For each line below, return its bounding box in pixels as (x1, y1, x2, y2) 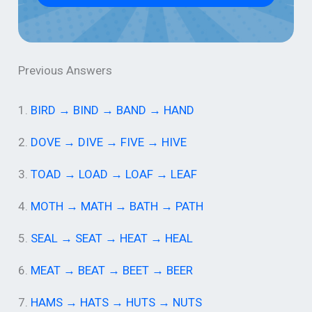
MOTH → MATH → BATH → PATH (31, 199, 204, 214)
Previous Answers (18, 63, 113, 77)
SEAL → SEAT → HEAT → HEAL (31, 231, 194, 246)
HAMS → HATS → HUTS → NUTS (31, 295, 203, 310)
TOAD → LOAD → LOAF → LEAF (31, 167, 198, 182)
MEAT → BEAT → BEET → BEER (31, 263, 194, 278)
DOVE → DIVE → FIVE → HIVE (31, 135, 187, 150)
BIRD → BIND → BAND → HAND (31, 103, 195, 118)
